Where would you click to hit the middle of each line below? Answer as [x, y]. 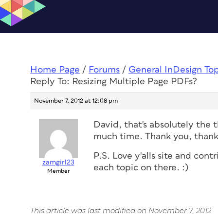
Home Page [55, 70]
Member [58, 171]
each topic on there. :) [141, 168]
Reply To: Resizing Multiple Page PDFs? [114, 82]
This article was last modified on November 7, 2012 [121, 210]
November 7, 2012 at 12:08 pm [76, 101]
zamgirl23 [58, 162]
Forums [104, 70]
